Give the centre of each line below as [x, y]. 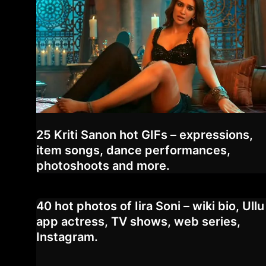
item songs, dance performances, [133, 150]
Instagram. [67, 237]
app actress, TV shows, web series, [138, 221]
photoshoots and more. [103, 165]
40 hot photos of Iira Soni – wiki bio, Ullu [150, 206]
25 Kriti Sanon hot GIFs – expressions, [145, 134]
